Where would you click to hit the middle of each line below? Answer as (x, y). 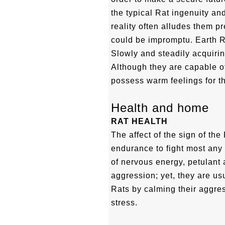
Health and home (160, 108)
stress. (124, 203)
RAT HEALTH (139, 121)
